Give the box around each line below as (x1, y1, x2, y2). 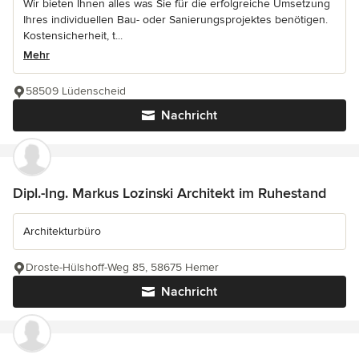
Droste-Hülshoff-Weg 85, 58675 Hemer (26, 260, 219, 274)
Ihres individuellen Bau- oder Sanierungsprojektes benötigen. (23, 13, 328, 26)
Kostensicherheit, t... (23, 29, 123, 42)
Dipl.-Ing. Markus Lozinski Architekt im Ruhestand (13, 184, 326, 202)
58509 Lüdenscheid (26, 84, 126, 98)
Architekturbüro (23, 224, 101, 238)
